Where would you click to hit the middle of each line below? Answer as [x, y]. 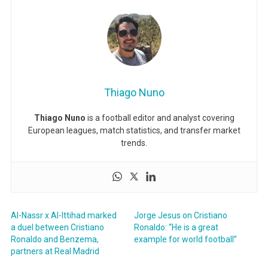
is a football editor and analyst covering [160, 118]
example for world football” [185, 239]
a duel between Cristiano [57, 227]
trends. [134, 143]
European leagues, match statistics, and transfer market [134, 130]
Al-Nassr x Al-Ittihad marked [63, 215]
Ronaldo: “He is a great [176, 227]
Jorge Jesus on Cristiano [181, 215]
